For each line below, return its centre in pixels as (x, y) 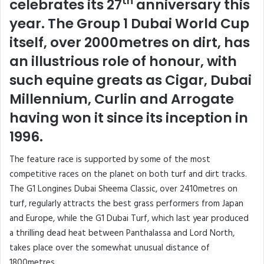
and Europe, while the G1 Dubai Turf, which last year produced (129, 219)
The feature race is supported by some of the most (110, 160)
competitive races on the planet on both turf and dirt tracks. (128, 175)
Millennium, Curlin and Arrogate (122, 99)
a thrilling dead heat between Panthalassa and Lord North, (122, 234)
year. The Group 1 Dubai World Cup (129, 23)
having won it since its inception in (129, 118)
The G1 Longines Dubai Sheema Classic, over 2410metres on (123, 189)
